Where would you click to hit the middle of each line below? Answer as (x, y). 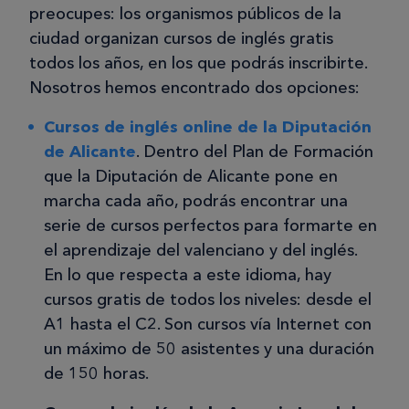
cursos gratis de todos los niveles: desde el (208, 299)
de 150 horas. (96, 373)
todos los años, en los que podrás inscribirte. (198, 63)
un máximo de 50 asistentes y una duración (209, 348)
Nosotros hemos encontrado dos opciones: (194, 87)
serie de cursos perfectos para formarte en (210, 225)
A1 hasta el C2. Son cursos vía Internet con (208, 324)
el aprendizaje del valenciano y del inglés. (200, 250)
